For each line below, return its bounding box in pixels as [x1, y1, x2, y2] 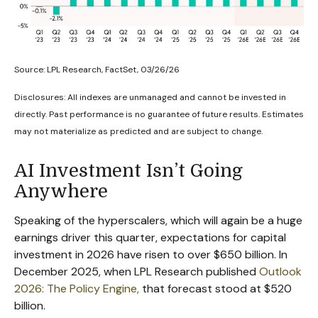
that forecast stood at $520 [139, 280, 292, 296]
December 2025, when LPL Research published [14, 263, 259, 279]
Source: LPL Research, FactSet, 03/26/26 [14, 63, 182, 75]
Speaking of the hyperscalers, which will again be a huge [14, 212, 302, 228]
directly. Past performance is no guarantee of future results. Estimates [14, 108, 304, 120]
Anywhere [14, 180, 108, 202]
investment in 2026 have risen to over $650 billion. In [14, 246, 287, 262]
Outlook [259, 263, 302, 279]
